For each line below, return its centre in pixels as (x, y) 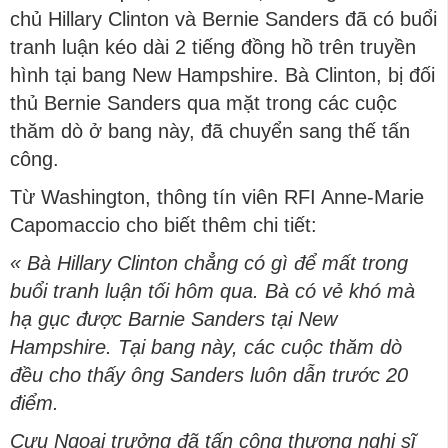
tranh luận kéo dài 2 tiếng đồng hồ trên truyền (213, 47)
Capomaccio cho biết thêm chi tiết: (163, 225)
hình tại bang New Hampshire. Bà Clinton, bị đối (222, 75)
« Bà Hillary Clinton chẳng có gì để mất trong (209, 263)
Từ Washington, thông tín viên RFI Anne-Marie (217, 197)
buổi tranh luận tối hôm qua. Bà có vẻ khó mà (212, 291)
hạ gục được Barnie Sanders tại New (173, 319)
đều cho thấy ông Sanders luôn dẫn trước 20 (209, 375)
